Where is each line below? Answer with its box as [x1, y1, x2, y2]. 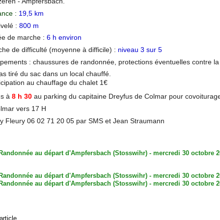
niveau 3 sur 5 [118, 45, 162, 54]
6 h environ [45, 33, 82, 42]
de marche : [7, 33, 45, 42]
